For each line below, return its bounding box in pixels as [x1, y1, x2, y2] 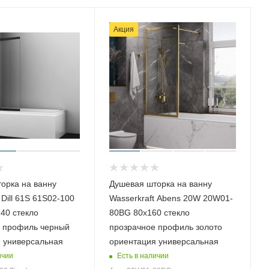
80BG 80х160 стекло [109, 207, 190, 217]
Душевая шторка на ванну [109, 178, 213, 189]
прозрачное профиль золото [109, 222, 223, 232]
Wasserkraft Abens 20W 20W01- [109, 193, 234, 203]
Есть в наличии [117, 252, 169, 261]
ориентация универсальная [109, 236, 219, 246]
